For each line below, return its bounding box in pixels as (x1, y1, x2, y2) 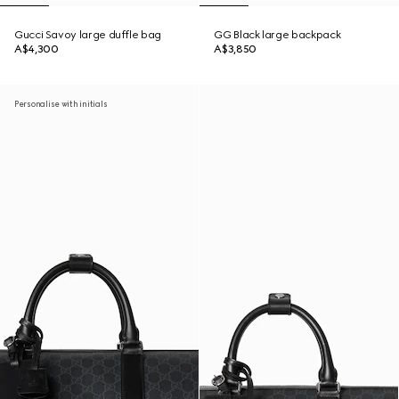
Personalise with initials (14, 99, 108, 109)
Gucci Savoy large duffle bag (14, 28, 161, 41)
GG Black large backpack (214, 28, 341, 41)
